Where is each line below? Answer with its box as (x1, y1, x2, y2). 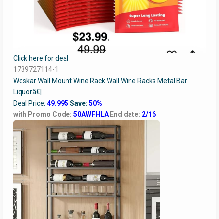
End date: (109, 110, 142, 119)
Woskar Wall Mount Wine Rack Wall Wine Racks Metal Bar (13, 77, 187, 85)
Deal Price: (13, 99, 47, 108)
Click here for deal (13, 54, 68, 63)
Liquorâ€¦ (13, 88, 42, 96)
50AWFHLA (73, 110, 110, 119)
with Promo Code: (13, 110, 73, 119)
